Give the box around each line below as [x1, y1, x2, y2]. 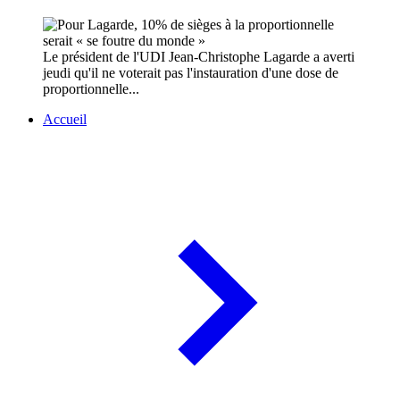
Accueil [43, 112, 87, 128]
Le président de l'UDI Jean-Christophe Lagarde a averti [43, 49, 354, 65]
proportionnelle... [43, 81, 139, 97]
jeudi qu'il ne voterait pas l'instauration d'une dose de [43, 65, 338, 81]
